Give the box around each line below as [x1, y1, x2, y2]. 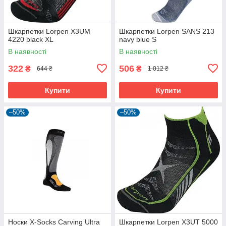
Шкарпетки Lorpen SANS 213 [119, 27, 214, 35]
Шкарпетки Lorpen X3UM [8, 27, 90, 35]
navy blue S [119, 35, 156, 43]
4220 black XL [8, 35, 53, 43]
